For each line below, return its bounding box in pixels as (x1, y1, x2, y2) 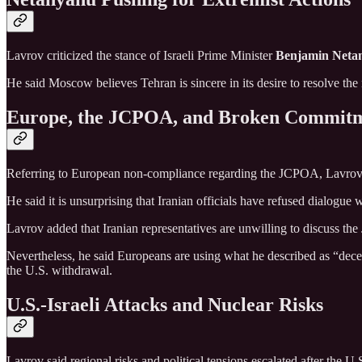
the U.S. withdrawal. (6, 263, 112, 277)
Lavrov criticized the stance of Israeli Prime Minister (6, 48, 276, 62)
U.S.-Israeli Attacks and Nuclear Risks (6, 293, 323, 315)
